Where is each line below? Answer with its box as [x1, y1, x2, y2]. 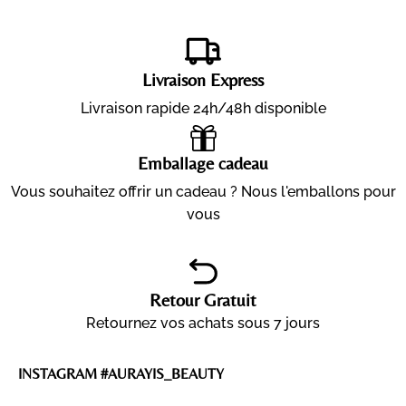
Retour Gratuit [150, 289, 256, 311]
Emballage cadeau [138, 152, 268, 174]
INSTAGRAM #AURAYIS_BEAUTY [18, 365, 224, 383]
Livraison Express [142, 69, 264, 91]
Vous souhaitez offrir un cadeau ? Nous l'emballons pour [10, 183, 396, 201]
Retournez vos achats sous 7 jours [86, 314, 320, 333]
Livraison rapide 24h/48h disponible [80, 100, 326, 118]
